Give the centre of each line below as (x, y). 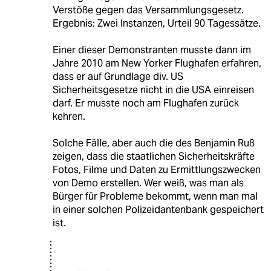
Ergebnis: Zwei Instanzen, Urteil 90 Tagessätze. (156, 23)
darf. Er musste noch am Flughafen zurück (145, 103)
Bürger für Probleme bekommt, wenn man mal (155, 196)
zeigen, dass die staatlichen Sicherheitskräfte (153, 156)
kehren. (69, 116)
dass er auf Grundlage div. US (118, 76)
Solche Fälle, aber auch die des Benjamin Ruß (153, 143)
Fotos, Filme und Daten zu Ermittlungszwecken (156, 169)
